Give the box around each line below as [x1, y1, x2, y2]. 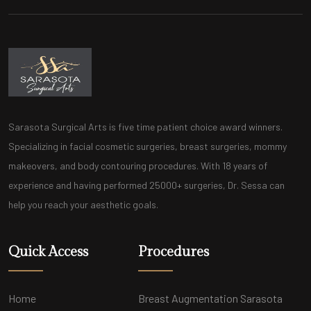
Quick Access [8, 243, 88, 260]
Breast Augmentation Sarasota [137, 291, 283, 305]
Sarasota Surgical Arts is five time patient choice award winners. [8, 120, 283, 133]
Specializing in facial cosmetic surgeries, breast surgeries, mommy [8, 140, 287, 152]
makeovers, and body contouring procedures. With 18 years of [8, 159, 267, 171]
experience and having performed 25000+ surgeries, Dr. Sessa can [8, 178, 285, 191]
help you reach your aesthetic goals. [8, 198, 158, 210]
